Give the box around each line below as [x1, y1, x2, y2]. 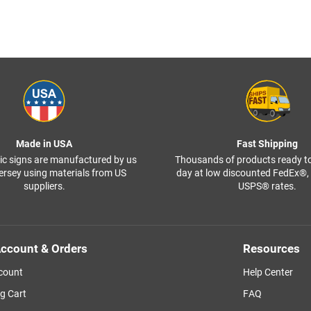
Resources [242, 242, 300, 256]
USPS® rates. [237, 180, 296, 192]
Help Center [242, 267, 293, 278]
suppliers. [23, 180, 65, 192]
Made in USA [16, 138, 72, 150]
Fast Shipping [236, 138, 298, 150]
